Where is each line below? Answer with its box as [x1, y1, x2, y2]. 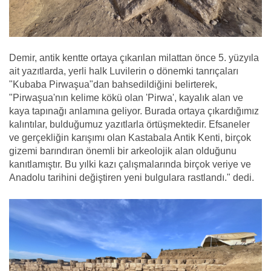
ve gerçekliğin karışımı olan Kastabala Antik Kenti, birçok [9, 132, 251, 143]
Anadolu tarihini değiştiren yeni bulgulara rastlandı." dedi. [9, 172, 254, 183]
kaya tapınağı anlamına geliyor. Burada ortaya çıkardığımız [9, 106, 259, 117]
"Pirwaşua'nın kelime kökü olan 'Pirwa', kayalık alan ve [9, 93, 243, 103]
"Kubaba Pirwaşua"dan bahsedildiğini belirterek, [9, 79, 217, 90]
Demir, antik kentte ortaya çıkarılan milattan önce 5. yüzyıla [9, 53, 259, 64]
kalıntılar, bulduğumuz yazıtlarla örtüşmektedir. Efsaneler [9, 119, 250, 130]
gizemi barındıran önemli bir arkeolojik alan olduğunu [9, 146, 237, 157]
